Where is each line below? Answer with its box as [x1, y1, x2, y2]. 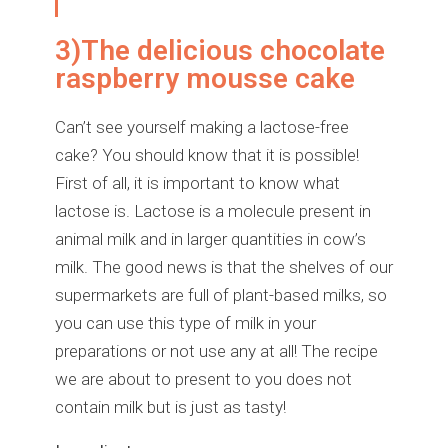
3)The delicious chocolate [55, 34, 385, 68]
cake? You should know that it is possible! [55, 145, 359, 166]
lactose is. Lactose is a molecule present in [55, 201, 371, 222]
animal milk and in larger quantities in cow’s [55, 229, 366, 250]
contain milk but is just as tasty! [55, 397, 286, 418]
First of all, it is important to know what [55, 173, 340, 194]
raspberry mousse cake [55, 62, 355, 96]
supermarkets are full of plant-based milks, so [55, 285, 387, 306]
